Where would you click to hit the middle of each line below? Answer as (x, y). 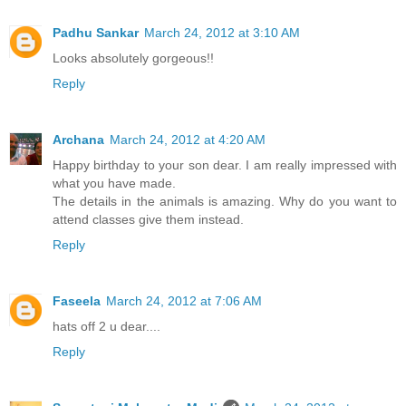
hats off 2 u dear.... (106, 326)
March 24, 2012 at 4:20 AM (188, 139)
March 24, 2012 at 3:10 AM (222, 32)
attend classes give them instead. (148, 219)
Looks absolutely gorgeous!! (133, 58)
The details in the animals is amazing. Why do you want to (225, 201)
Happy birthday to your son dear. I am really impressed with (225, 164)
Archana (78, 139)
